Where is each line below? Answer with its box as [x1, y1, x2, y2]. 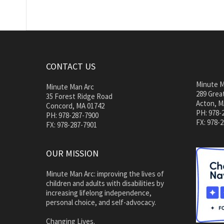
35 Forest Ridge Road [46, 91, 112, 101]
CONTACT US [46, 60, 95, 72]
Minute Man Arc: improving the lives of [46, 168, 164, 178]
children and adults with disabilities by [46, 178, 164, 188]
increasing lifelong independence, [46, 187, 151, 197]
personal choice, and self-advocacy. [46, 197, 156, 207]
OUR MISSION [46, 147, 98, 159]
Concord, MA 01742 [46, 100, 104, 110]
